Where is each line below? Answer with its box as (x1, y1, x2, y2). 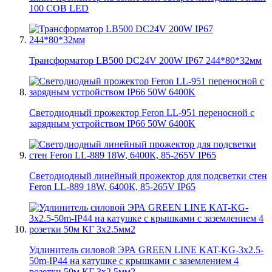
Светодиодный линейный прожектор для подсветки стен (29, 170, 267, 181)
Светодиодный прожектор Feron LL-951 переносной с (29, 107, 254, 118)
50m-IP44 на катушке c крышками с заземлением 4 (29, 255, 239, 266)
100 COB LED (29, 2, 89, 13)
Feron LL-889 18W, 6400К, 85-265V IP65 (29, 181, 195, 192)
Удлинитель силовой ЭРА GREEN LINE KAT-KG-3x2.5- (29, 244, 263, 255)
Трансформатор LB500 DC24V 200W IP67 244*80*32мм (29, 55, 262, 66)
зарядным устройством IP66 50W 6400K (29, 118, 195, 129)
